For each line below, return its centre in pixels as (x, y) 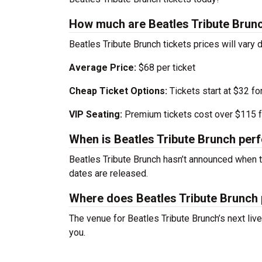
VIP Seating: (96, 114)
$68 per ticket (167, 68)
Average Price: (104, 68)
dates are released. (108, 173)
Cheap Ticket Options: (118, 91)
